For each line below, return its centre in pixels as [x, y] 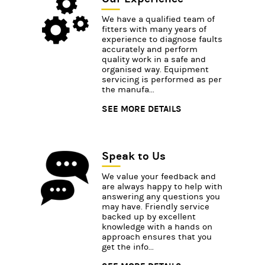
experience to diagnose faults [162, 39]
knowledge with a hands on [157, 227]
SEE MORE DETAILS [142, 109]
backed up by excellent [149, 216]
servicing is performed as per [162, 79]
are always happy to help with [162, 186]
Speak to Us [134, 156]
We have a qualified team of [158, 19]
